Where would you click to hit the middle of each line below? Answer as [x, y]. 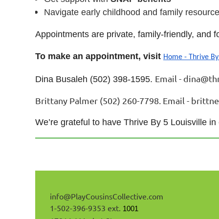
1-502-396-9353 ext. [86, 208]
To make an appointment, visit [99, 56]
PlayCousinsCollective [109, 196]
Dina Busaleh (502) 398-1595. [95, 79]
